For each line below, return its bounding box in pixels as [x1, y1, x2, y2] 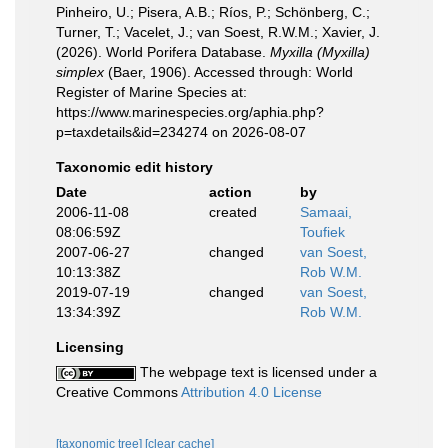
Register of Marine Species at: [56, 84, 247, 100]
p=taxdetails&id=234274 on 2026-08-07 [56, 124, 306, 140]
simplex [56, 64, 104, 80]
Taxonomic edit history [56, 159, 213, 175]
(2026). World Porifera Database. [56, 44, 270, 60]
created [208, 204, 257, 220]
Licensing [56, 339, 124, 355]
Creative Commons [56, 384, 181, 400]
